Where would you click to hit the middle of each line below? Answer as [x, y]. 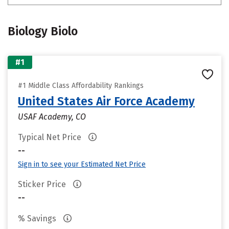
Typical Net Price [51, 137]
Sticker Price [43, 184]
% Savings [38, 219]
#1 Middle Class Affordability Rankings [81, 86]
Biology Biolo [43, 31]
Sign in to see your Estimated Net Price [82, 164]
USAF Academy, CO [52, 117]
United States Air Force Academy [106, 101]
